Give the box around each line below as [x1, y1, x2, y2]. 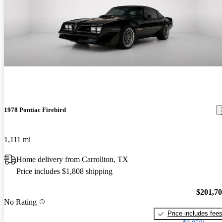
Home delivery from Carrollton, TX [16, 155, 128, 164]
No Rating [4, 197, 37, 206]
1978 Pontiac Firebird [4, 106, 66, 114]
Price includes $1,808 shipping [16, 166, 112, 175]
